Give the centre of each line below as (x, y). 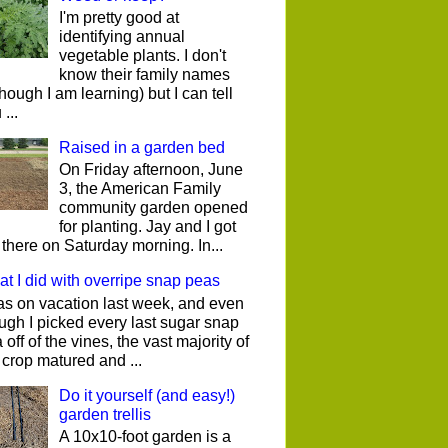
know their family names (145, 75)
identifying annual (122, 37)
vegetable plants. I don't (143, 56)
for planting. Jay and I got (148, 227)
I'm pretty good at (119, 18)
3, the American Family (140, 189)
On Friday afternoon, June (151, 170)
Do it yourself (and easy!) (147, 395)
